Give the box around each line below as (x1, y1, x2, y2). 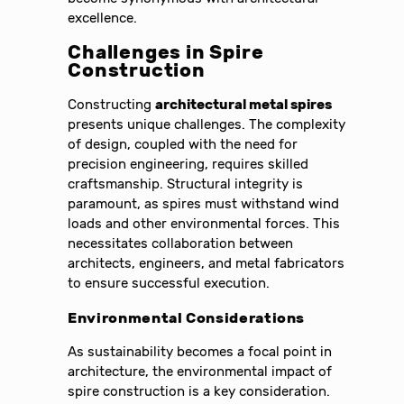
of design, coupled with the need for (68, 135, 298, 152)
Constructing (68, 96, 156, 113)
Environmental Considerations (68, 308, 306, 326)
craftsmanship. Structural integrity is (68, 175, 304, 192)
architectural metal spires (155, 96, 333, 113)
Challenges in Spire (68, 41, 264, 63)
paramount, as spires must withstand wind (68, 195, 340, 212)
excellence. (68, 9, 138, 26)
